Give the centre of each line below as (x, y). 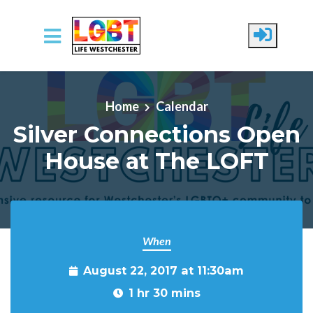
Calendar (182, 106)
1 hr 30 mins (164, 293)
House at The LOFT (156, 161)
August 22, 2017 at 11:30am (163, 270)
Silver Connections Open (156, 134)
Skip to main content (66, 73)
